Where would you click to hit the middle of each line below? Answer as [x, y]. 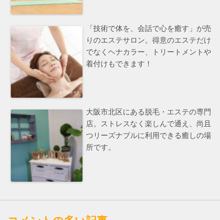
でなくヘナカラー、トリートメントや [149, 52]
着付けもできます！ [119, 64]
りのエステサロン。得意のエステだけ [149, 41]
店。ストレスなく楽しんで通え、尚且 [149, 124]
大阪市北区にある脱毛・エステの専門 [149, 112]
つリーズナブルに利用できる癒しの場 [149, 136]
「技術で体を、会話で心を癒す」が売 [149, 29]
